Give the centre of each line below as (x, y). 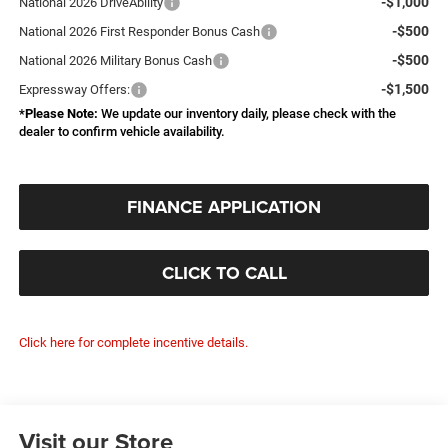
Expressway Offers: (74, 90)
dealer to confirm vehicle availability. (121, 132)
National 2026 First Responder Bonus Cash (139, 32)
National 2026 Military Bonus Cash (115, 61)
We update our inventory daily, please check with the (246, 114)
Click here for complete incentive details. (133, 343)
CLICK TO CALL (224, 273)
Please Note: (61, 114)
